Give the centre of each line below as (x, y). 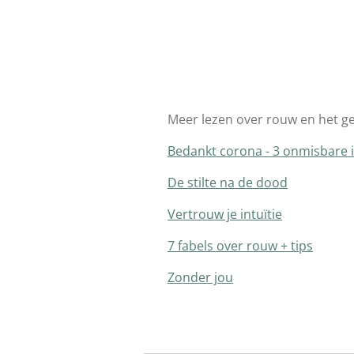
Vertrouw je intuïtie (225, 215)
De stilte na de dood (228, 183)
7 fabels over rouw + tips (240, 246)
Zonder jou (200, 278)
